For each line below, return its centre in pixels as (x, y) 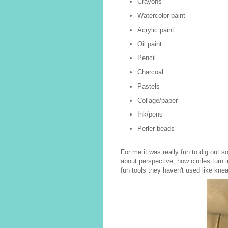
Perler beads (156, 129)
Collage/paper (157, 100)
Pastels (148, 86)
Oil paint (149, 44)
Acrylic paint (155, 30)
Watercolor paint (161, 16)
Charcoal (150, 72)
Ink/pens (150, 115)
